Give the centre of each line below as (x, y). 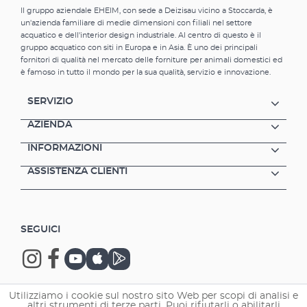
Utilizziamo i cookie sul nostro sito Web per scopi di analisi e (153, 296)
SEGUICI (40, 229)
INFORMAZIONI (65, 148)
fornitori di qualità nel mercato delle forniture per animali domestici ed (151, 60)
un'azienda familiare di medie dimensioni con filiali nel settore (136, 23)
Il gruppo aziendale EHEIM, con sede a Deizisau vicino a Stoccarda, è (147, 10)
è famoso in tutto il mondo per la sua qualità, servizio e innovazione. (146, 72)
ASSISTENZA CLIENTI (77, 171)
